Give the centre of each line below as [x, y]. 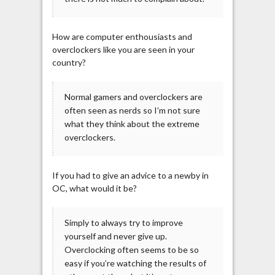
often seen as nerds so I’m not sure [132, 110]
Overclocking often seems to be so [131, 250]
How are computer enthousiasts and [122, 37]
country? [69, 63]
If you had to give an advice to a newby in [130, 176]
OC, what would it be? [94, 188]
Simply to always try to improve [123, 223]
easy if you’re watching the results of [135, 263]
